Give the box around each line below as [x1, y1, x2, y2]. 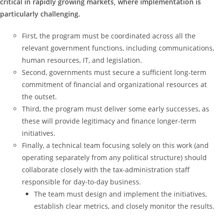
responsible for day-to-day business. [22, 177, 141, 187]
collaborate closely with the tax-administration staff [22, 165, 190, 175]
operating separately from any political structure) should [22, 153, 207, 163]
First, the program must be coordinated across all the [22, 31, 196, 41]
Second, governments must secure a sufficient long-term [22, 68, 206, 77]
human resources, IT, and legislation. [22, 55, 142, 65]
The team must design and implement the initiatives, [34, 189, 207, 199]
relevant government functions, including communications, [22, 43, 214, 53]
